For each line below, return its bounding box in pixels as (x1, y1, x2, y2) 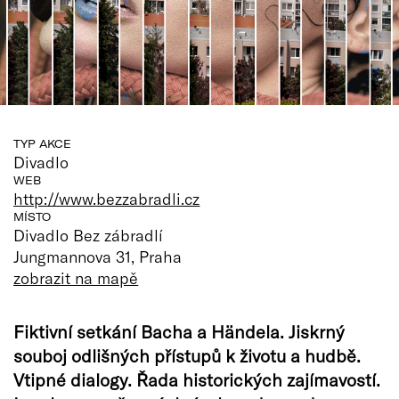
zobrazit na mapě (13, 267, 139, 288)
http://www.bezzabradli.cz (13, 188, 200, 208)
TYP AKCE (13, 136, 71, 151)
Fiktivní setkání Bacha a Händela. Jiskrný (13, 320, 345, 342)
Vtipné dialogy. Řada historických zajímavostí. (13, 368, 380, 390)
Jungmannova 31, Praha (13, 246, 183, 266)
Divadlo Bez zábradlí (13, 224, 164, 245)
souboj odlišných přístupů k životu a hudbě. (13, 344, 361, 366)
